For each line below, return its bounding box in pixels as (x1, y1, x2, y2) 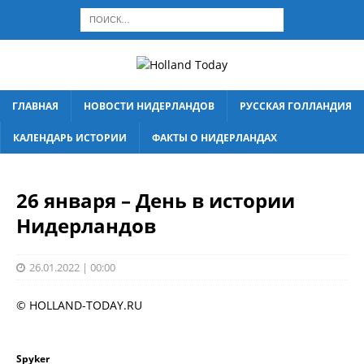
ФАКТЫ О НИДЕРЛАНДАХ (152, 131, 277, 145)
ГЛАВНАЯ (12, 99, 58, 113)
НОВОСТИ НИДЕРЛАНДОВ (84, 99, 214, 113)
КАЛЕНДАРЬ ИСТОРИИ (13, 131, 127, 145)
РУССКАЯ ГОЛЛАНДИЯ (240, 99, 352, 113)
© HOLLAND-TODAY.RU (16, 297, 142, 313)
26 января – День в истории (16, 187, 295, 214)
